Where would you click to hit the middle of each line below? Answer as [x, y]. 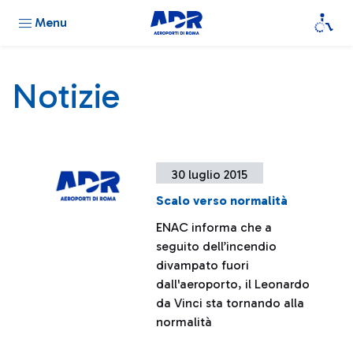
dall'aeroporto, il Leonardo [233, 284]
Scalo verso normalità [222, 201]
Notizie [66, 96]
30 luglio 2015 [210, 175]
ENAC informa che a [214, 227]
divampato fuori [203, 265]
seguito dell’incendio [217, 246]
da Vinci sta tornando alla [230, 303]
